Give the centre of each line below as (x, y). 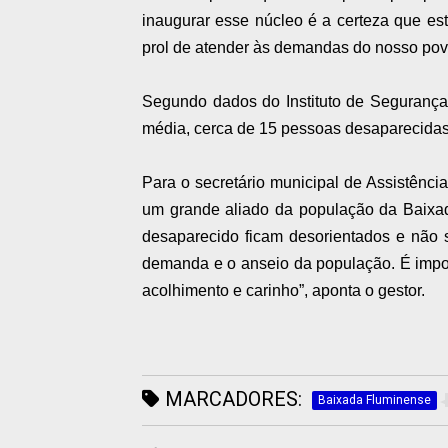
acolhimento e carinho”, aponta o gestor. (283, 291)
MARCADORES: (231, 399)
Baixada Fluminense (374, 400)
